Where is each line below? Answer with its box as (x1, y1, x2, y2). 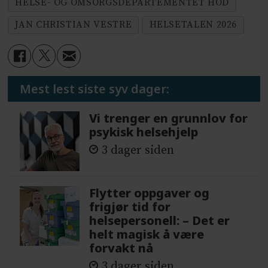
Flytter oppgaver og (89, 185, 210, 202)
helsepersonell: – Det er (89, 212, 230, 229)
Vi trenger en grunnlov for (89, 110, 248, 127)
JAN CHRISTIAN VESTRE (15, 19, 132, 31)
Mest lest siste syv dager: (20, 81, 170, 98)
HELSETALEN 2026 (149, 19, 237, 31)
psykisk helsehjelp (89, 124, 199, 141)
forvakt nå (89, 240, 154, 257)
